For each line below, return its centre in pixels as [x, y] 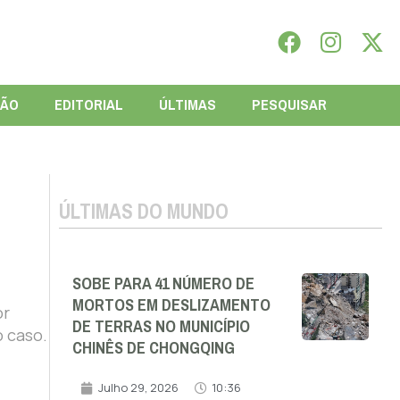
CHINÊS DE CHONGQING [153, 349]
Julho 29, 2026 [138, 388]
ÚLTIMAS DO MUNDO [143, 211]
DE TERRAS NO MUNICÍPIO [161, 327]
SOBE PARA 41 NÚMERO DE [163, 284]
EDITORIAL [88, 104]
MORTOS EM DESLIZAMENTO [171, 306]
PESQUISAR [289, 104]
